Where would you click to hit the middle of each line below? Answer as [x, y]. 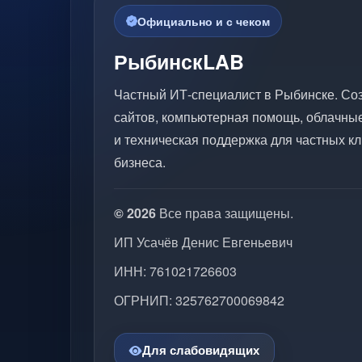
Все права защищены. [225, 213]
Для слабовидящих [201, 350]
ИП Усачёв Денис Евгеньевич [203, 242]
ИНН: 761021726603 [175, 271]
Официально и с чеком [204, 21]
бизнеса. [140, 162]
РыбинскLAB [179, 61]
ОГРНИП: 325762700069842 [199, 300]
